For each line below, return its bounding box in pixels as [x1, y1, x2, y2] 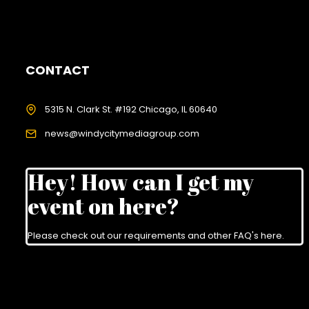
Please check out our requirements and [28, 229, 208, 242]
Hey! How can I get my [28, 167, 254, 197]
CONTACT [26, 61, 90, 79]
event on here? [28, 191, 179, 221]
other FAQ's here [208, 229, 282, 242]
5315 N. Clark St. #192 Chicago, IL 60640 [45, 103, 217, 116]
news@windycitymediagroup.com [45, 127, 199, 140]
